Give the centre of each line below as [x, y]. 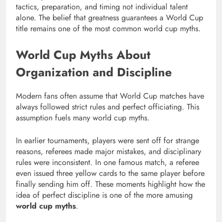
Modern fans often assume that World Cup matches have [110, 96]
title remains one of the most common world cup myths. [108, 28]
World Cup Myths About [83, 55]
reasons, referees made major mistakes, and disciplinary [109, 151]
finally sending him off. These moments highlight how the [111, 184]
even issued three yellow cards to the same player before [110, 173]
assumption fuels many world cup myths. [83, 117]
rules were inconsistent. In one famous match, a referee [108, 162]
